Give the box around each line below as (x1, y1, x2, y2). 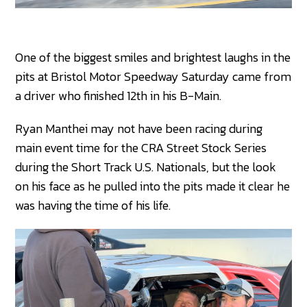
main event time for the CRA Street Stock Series (15, 138, 267, 157)
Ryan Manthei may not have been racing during (15, 119, 263, 138)
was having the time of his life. (15, 195, 171, 214)
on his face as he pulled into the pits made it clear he (15, 176, 291, 195)
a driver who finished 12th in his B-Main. (15, 86, 222, 105)
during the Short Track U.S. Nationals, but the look (15, 157, 277, 176)
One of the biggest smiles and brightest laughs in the (15, 47, 291, 66)
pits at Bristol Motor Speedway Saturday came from (15, 66, 292, 86)
